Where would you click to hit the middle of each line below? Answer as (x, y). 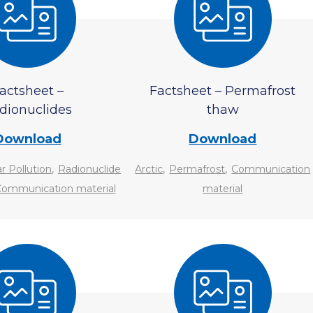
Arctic (149, 169)
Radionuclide (90, 169)
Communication (271, 169)
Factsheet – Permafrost (223, 91)
